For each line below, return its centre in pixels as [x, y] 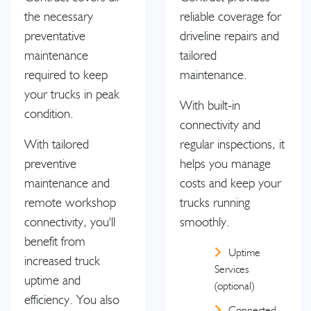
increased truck [62, 261]
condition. [49, 114]
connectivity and [220, 125]
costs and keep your [230, 183]
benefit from [55, 242]
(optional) [234, 286]
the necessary [59, 17]
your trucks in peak [72, 94]
